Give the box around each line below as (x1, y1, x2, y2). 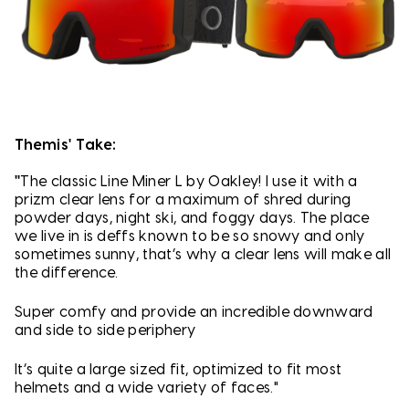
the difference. (15, 265, 119, 280)
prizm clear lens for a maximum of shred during (15, 192, 351, 207)
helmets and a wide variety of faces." (15, 381, 278, 396)
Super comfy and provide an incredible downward (15, 305, 373, 320)
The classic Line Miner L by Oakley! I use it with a (20, 173, 358, 189)
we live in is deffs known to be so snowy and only (15, 228, 365, 244)
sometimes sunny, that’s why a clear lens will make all (15, 246, 392, 262)
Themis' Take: (15, 137, 117, 152)
